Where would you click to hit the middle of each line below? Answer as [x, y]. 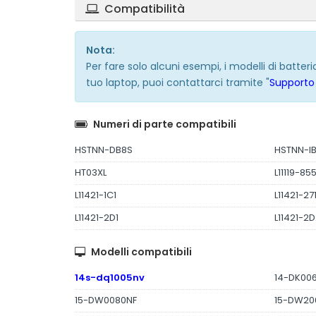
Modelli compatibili [141, 252]
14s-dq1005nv [110, 278]
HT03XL [91, 172]
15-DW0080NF [106, 300]
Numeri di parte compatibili [165, 124]
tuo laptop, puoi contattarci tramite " [178, 83]
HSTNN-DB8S [104, 150]
